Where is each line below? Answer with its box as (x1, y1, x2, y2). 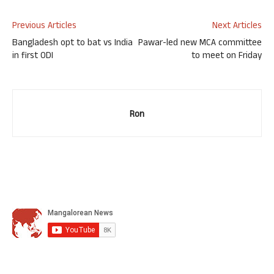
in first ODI (12, 49, 53, 64)
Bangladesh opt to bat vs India (12, 36, 133, 51)
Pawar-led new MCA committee (138, 36, 262, 51)
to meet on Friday (191, 49, 262, 64)
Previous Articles (12, 19, 76, 34)
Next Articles (212, 19, 262, 34)
